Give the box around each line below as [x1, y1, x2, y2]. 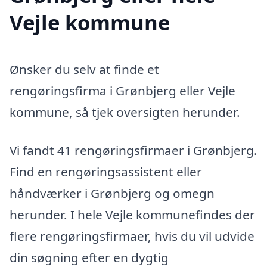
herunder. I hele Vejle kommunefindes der [10, 206, 255, 223]
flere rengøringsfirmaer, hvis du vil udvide [10, 227, 254, 244]
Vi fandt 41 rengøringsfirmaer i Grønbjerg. [10, 141, 257, 159]
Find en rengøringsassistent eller [10, 163, 202, 180]
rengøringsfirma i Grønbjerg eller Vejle [10, 82, 235, 100]
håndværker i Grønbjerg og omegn [10, 184, 215, 201]
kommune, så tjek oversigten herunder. [10, 104, 240, 121]
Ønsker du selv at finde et [10, 61, 159, 78]
